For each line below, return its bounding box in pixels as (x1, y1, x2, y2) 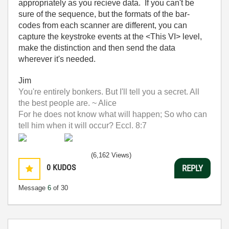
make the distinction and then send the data (18, 43, 175, 52)
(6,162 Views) (91, 151, 131, 159)
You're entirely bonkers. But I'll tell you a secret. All (18, 87, 199, 96)
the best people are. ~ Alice (18, 99, 117, 107)
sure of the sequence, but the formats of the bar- (18, 10, 190, 18)
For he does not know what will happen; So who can (18, 110, 207, 119)
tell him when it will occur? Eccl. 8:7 (18, 121, 147, 130)
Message (18, 184, 48, 192)
